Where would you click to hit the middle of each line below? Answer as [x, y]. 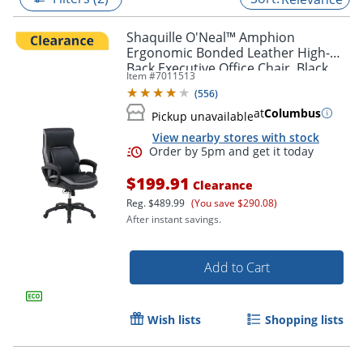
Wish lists [174, 320]
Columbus [293, 113]
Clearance [221, 186]
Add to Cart [237, 268]
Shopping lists [304, 320]
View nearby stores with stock [236, 137]
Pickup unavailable [203, 116]
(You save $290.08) [234, 203]
